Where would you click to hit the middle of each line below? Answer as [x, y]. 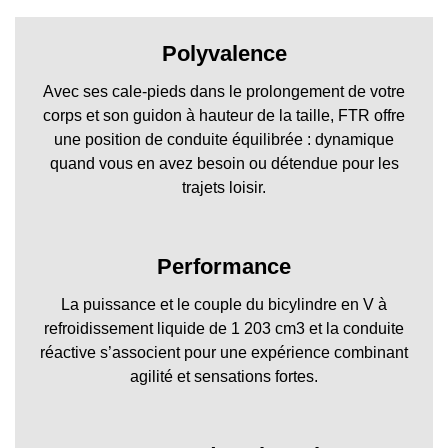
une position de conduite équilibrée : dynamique [224, 139]
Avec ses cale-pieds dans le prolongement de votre [224, 91]
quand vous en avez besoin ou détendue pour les [224, 163]
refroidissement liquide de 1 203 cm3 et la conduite [224, 328]
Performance [224, 266]
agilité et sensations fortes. [224, 376]
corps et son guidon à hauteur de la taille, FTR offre [224, 115]
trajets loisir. [224, 187]
